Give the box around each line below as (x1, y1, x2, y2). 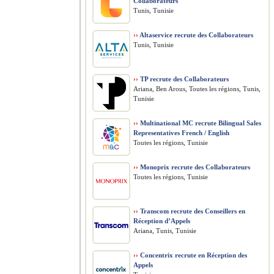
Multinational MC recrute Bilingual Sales (138, 119, 261, 127)
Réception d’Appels (133, 217, 190, 224)
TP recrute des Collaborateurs (138, 75, 229, 83)
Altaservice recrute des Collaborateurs (138, 31, 253, 39)
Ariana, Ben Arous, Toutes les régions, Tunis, (133, 85, 261, 92)
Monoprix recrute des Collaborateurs (138, 163, 250, 171)
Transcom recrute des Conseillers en (138, 207, 245, 215)
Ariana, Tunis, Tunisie (133, 227, 196, 234)
